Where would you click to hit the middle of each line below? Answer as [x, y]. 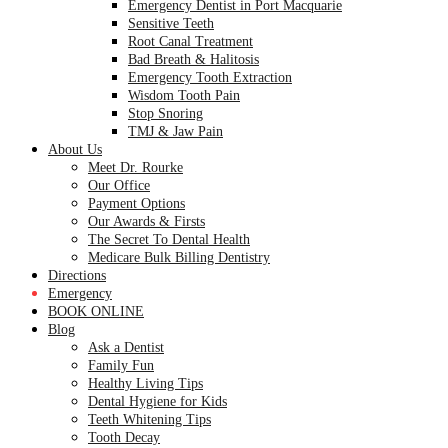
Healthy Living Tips [145, 383]
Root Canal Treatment [190, 41]
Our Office [119, 185]
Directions [77, 275]
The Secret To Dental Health [169, 239]
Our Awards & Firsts [146, 221]
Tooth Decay [124, 437]
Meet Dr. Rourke [135, 167]
